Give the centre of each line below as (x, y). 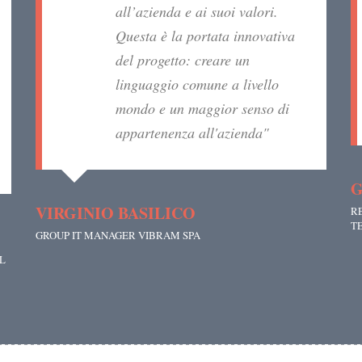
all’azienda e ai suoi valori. (197, 12)
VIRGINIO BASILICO (116, 213)
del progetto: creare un (183, 60)
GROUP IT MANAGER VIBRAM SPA (118, 236)
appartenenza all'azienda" (192, 133)
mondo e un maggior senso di (202, 109)
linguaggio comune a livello (197, 84)
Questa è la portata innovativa (205, 36)
